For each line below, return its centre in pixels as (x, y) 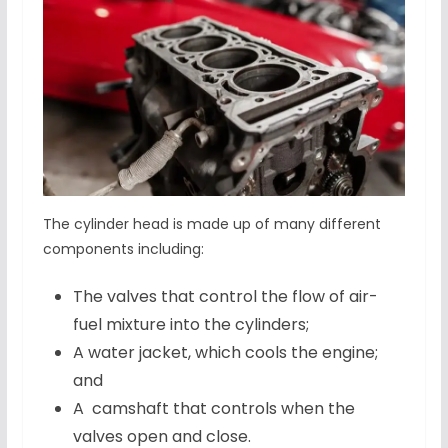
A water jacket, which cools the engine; (225, 353)
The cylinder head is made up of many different (211, 224)
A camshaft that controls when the (213, 409)
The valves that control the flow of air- (225, 297)
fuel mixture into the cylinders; (190, 325)
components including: (123, 249)
